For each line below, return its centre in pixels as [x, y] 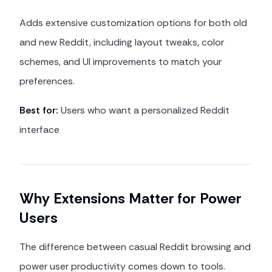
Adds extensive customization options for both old [133, 23]
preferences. [47, 81]
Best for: [39, 110]
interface [39, 130]
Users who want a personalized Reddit [144, 110]
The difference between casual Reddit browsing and [135, 247]
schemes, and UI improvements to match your [121, 62]
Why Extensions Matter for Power [131, 198]
